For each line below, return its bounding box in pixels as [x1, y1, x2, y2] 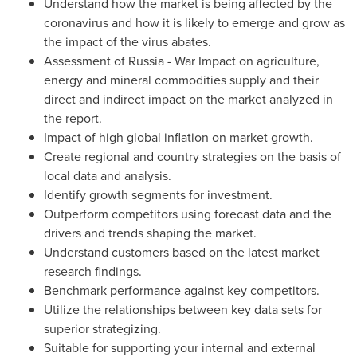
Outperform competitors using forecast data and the [44, 205, 331, 222]
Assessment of [44, 52, 128, 69]
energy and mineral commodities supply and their [44, 71, 319, 88]
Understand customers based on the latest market [44, 243, 320, 261]
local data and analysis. [44, 167, 171, 184]
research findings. [44, 262, 142, 280]
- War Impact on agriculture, [164, 52, 320, 69]
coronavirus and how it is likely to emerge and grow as [44, 14, 345, 31]
